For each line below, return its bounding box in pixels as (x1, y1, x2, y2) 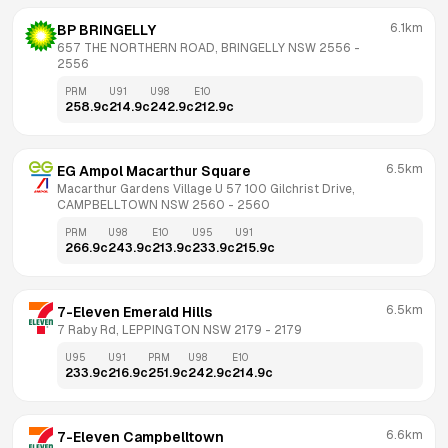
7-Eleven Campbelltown (57, 429, 224, 445)
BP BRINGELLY (57, 22, 157, 38)
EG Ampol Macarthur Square (57, 163, 251, 179)
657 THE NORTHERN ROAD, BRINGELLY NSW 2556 (57, 41, 351, 55)
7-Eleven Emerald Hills (57, 304, 212, 320)
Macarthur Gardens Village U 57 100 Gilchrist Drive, (57, 182, 355, 196)
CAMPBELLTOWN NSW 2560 (57, 198, 225, 212)
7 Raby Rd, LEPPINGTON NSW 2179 (57, 323, 262, 337)
